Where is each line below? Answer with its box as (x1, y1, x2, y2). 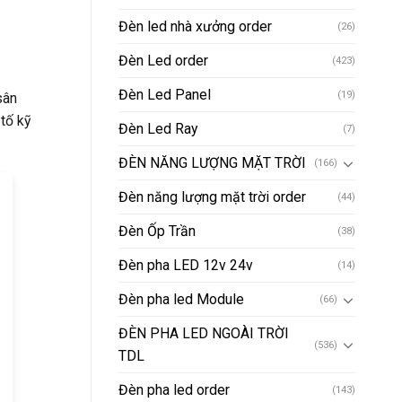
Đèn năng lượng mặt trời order (118, 188, 306, 206)
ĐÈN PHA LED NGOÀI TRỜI (118, 325, 289, 343)
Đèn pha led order (118, 381, 230, 399)
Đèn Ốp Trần (118, 223, 196, 240)
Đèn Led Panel (118, 86, 211, 104)
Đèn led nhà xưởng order (118, 18, 272, 36)
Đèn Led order (118, 52, 208, 70)
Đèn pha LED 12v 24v (118, 257, 253, 275)
